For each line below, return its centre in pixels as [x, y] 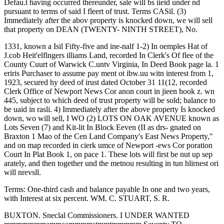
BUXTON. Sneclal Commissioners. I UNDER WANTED [97, 215]
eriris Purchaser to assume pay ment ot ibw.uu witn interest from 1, [109, 73]
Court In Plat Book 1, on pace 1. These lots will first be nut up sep [108, 154]
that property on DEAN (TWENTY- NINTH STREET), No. [101, 29]
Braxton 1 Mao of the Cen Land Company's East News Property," [108, 136]
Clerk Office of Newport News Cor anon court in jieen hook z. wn [109, 91]
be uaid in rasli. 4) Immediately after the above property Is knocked [109, 109]
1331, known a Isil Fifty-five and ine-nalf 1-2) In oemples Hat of [106, 46]
